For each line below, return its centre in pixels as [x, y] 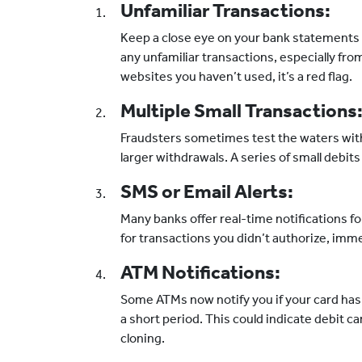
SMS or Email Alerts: [207, 192]
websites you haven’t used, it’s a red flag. [236, 76]
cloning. [143, 338]
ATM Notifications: [200, 272]
